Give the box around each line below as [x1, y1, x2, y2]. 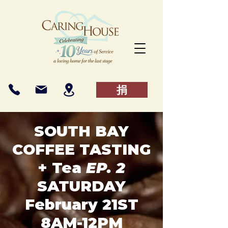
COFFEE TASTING [12, 140, 151, 158]
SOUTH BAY [34, 122, 129, 140]
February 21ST [24, 195, 138, 213]
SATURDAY [37, 177, 126, 195]
